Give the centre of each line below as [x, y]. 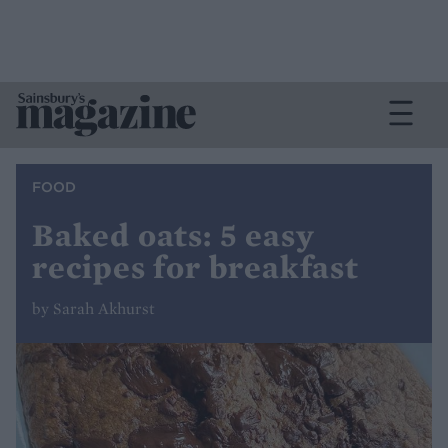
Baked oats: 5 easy [173, 235]
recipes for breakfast [195, 267]
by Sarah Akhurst [93, 308]
